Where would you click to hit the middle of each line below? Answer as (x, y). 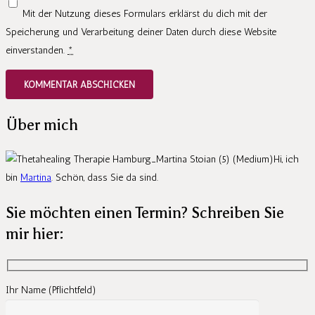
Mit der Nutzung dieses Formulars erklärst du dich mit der (145, 14)
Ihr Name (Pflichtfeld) (51, 290)
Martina (36, 177)
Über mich (42, 124)
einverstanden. (37, 51)
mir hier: (35, 233)
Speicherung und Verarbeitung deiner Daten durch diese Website (141, 32)
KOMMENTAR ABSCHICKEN (79, 85)
